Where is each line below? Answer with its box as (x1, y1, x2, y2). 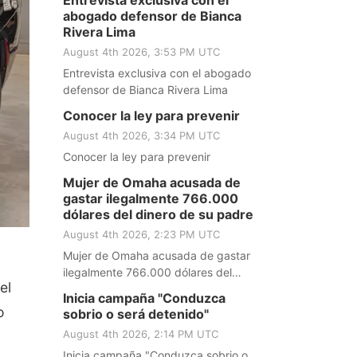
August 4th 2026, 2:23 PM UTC (62, 228, 220, 241)
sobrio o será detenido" (62, 306, 209, 322)
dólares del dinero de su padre (62, 206, 253, 222)
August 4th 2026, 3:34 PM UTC (62, 129, 220, 142)
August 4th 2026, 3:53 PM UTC (62, 45, 220, 58)
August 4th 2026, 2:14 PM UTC (62, 328, 218, 340)
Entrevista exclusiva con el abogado (62, 66, 251, 80)
